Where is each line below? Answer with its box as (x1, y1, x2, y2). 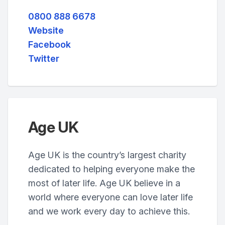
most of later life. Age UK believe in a (28, 178, 180, 188)
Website (28, 25, 64, 36)
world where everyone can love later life (28, 192, 193, 202)
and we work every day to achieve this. (28, 206, 190, 216)
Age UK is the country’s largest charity (28, 150, 186, 160)
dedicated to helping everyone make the (28, 164, 195, 174)
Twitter (28, 53, 59, 64)
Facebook (28, 39, 71, 50)
